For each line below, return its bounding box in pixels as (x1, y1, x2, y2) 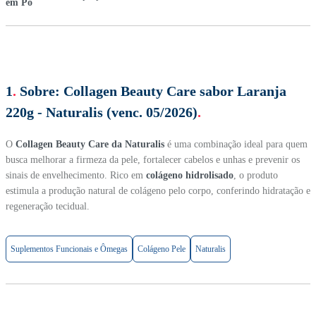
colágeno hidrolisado (146, 169, 233, 181)
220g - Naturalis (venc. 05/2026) (6, 104, 197, 120)
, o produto (233, 169, 278, 181)
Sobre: (20, 83, 60, 99)
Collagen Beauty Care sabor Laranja (63, 83, 286, 99)
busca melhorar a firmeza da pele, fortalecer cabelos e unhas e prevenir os (6, 154, 300, 165)
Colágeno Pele (138, 243, 186, 254)
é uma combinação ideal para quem (164, 138, 308, 150)
